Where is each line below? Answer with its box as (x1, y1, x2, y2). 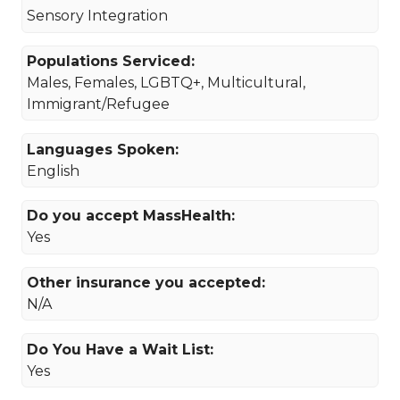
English (27, 162, 80, 179)
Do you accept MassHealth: (27, 207, 236, 225)
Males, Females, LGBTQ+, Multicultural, (27, 74, 306, 92)
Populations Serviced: (27, 53, 196, 71)
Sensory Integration (27, 7, 169, 25)
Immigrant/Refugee (27, 96, 171, 113)
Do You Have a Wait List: (27, 340, 214, 358)
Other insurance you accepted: (27, 273, 266, 291)
